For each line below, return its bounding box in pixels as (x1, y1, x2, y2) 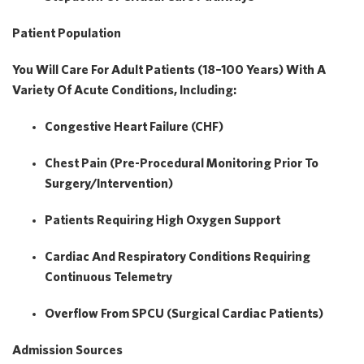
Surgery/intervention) (45, 175, 173, 190)
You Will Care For (12, 62, 111, 76)
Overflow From (45, 305, 132, 320)
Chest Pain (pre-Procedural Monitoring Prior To (45, 155, 318, 170)
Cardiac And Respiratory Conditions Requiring (45, 249, 310, 263)
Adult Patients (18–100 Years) (111, 62, 284, 76)
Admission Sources (12, 342, 123, 357)
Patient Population (12, 25, 121, 40)
